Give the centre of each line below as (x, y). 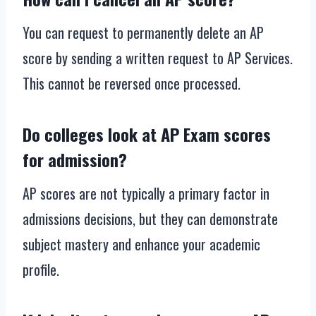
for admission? (75, 160)
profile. (41, 270)
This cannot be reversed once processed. (132, 84)
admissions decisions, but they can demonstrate (150, 219)
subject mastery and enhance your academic (141, 244)
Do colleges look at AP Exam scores (147, 134)
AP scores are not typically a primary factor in (146, 194)
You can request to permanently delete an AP (143, 33)
